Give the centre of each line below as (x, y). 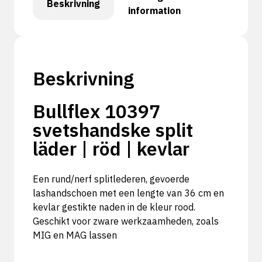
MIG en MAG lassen (75, 235)
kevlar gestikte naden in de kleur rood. (114, 207)
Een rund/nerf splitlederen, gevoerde (111, 179)
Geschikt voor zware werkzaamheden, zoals (126, 221)
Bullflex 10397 (96, 111)
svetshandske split (113, 130)
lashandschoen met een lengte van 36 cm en (128, 193)
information (154, 11)
